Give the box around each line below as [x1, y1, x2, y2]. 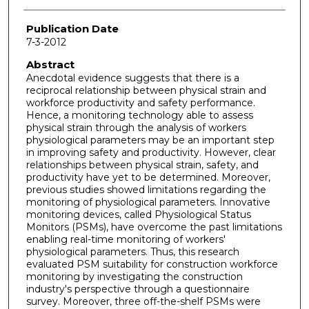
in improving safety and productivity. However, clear [26, 146, 276, 159]
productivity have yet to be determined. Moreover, [26, 170, 270, 183]
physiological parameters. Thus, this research [26, 245, 239, 258]
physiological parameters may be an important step [26, 133, 275, 146]
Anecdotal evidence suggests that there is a [26, 71, 239, 84]
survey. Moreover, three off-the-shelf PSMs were [26, 295, 261, 308]
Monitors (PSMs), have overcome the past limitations [26, 220, 282, 233]
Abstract [26, 57, 74, 71]
